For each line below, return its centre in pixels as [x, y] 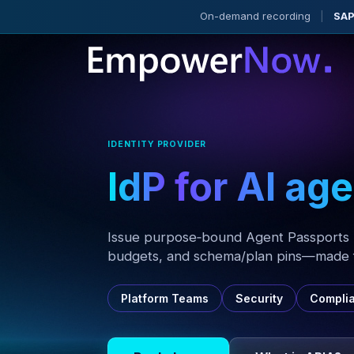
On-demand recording [255, 15]
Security [259, 298]
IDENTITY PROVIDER [157, 144]
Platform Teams [165, 298]
